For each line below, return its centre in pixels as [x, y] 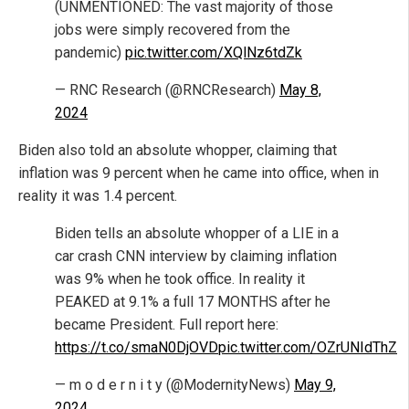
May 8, [300, 90]
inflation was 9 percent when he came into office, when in [199, 173]
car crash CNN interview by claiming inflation [196, 257]
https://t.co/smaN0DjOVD [136, 348]
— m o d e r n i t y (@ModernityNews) [174, 385]
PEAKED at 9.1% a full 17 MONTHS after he [193, 302]
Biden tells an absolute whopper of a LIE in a [197, 234]
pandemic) [90, 53]
